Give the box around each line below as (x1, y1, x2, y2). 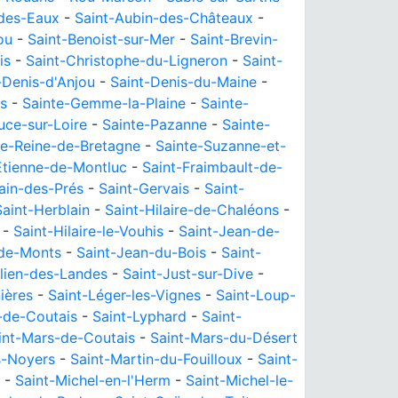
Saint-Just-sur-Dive (123, 265, 253, 283)
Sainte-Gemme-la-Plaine (22, 94, 186, 112)
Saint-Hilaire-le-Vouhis (13, 222, 163, 240)
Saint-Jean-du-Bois (76, 243, 206, 261)
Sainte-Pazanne (102, 115, 207, 133)
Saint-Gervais (99, 179, 189, 197)
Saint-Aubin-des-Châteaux (75, 9, 253, 27)
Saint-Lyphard (92, 307, 187, 325)
